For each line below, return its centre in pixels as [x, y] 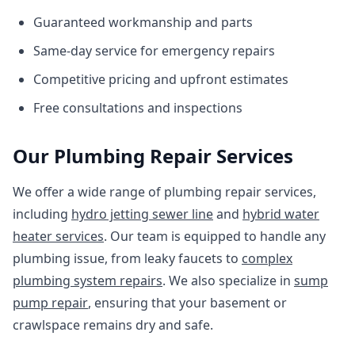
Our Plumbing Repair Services [153, 156]
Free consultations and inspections [138, 108]
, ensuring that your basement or [187, 303]
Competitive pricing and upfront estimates [161, 79]
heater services [58, 236]
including [42, 214]
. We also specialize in [228, 281]
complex [267, 258]
